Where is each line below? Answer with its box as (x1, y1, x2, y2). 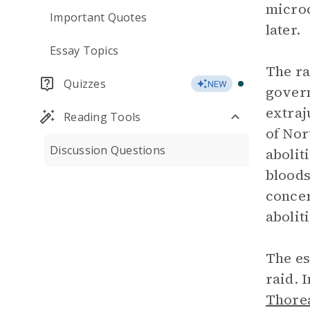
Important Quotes (50, 10, 147, 25)
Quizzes (64, 76, 106, 91)
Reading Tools (64, 109, 141, 125)
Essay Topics (50, 43, 118, 58)
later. (266, 20, 300, 39)
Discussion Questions (50, 143, 165, 158)
